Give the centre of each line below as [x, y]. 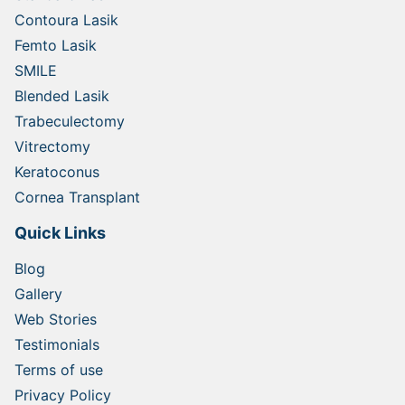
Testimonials [57, 345]
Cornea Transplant [77, 198]
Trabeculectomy [70, 122]
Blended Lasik [62, 96]
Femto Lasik [56, 46]
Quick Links [60, 233]
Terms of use [59, 370]
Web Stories [56, 320]
